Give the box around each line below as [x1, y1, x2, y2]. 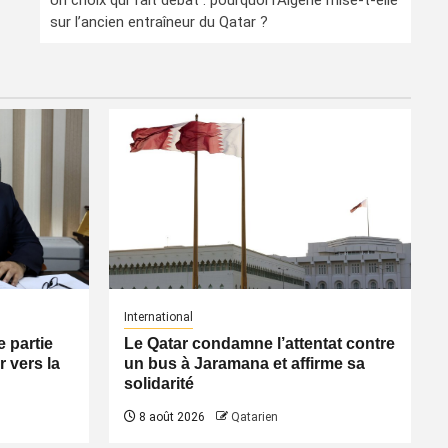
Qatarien [230, 410, 278, 424]
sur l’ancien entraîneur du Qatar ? [50, 13, 268, 31]
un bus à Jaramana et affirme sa [123, 355, 365, 372]
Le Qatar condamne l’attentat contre [123, 335, 395, 352]
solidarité [123, 375, 194, 392]
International [123, 310, 193, 324]
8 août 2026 [135, 410, 205, 424]
